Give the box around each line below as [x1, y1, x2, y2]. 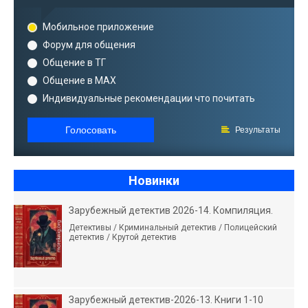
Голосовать [65, 124, 116, 135]
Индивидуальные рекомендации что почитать [43, 93, 255, 104]
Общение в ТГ [43, 57, 106, 68]
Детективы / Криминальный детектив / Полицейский [69, 223, 277, 232]
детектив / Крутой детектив [69, 232, 177, 242]
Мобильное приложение [43, 21, 154, 32]
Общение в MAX [43, 75, 116, 86]
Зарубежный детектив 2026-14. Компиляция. [69, 205, 273, 216]
